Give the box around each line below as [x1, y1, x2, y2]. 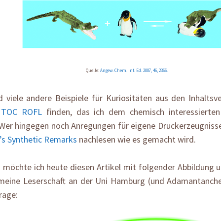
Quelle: [86, 68, 100, 74]
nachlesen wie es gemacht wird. [77, 134, 196, 146]
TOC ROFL [1, 106, 42, 118]
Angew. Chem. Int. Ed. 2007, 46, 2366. [100, 68, 168, 74]
